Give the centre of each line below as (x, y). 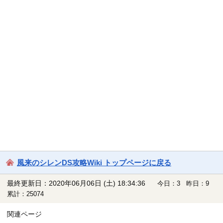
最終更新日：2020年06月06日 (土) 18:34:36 (76, 184)
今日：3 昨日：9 (185, 184)
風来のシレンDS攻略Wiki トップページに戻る (94, 162)
